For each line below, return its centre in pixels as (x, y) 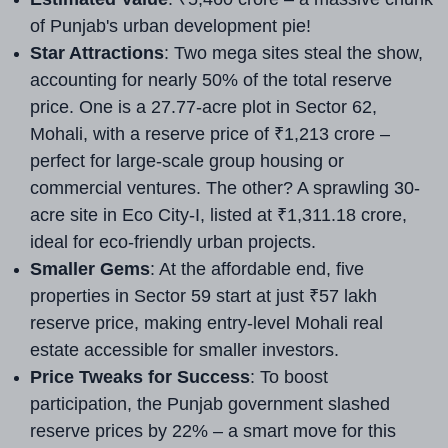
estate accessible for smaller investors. (184, 350)
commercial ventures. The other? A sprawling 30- (225, 188)
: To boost (289, 377)
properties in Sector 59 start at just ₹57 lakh (203, 296)
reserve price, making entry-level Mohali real (206, 323)
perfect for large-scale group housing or (187, 161)
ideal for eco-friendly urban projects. (173, 242)
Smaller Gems (90, 269)
